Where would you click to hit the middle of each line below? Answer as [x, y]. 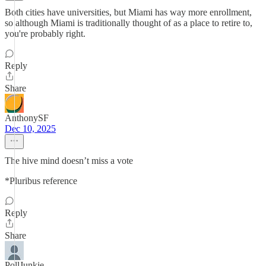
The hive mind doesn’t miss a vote [69, 161]
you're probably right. [45, 34]
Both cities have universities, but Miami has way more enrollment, [128, 12]
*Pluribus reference [41, 181]
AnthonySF [27, 118]
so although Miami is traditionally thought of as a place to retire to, [129, 23]
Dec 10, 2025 [30, 129]
